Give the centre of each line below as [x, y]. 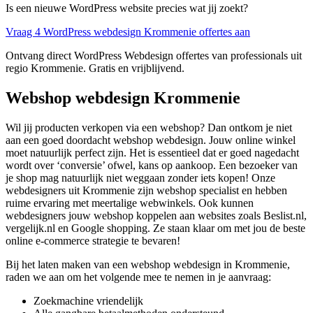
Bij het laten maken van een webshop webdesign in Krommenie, [148, 265]
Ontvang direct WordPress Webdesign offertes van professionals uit [154, 56]
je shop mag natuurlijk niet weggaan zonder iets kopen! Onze [140, 178]
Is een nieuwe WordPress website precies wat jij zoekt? [127, 8]
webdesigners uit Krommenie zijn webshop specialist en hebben [146, 191]
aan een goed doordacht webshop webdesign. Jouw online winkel [151, 140]
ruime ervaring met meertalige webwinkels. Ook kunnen [130, 203]
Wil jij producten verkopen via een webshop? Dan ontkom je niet [149, 128]
